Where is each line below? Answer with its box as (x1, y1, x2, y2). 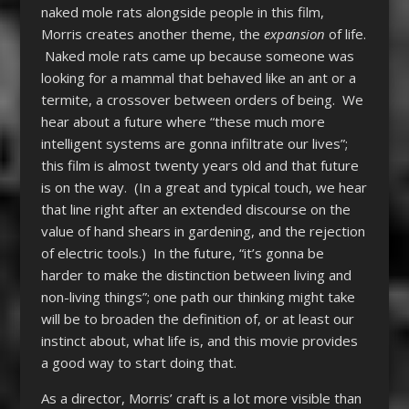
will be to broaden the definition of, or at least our (40, 309, 354, 328)
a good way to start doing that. (40, 352, 236, 372)
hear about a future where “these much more (40, 111, 325, 131)
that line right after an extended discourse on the (40, 199, 351, 218)
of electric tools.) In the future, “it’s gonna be (40, 243, 324, 262)
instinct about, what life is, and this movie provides (40, 330, 358, 350)
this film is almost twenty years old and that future (40, 155, 359, 174)
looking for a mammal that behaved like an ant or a (40, 68, 356, 87)
